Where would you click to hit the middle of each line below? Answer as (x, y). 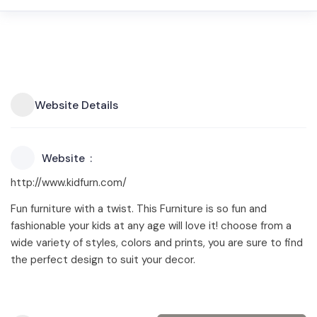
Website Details (76, 105)
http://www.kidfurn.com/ (69, 183)
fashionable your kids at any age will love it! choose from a (151, 226)
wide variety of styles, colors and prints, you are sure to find (157, 243)
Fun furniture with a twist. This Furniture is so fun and (139, 209)
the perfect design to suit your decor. (103, 260)
